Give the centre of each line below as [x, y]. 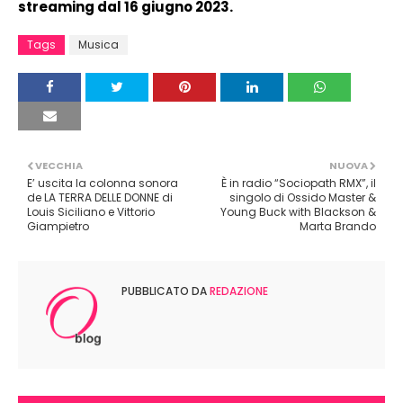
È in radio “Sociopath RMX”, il [299, 183]
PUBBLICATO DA [164, 291]
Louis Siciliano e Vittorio [91, 212]
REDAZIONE [237, 291]
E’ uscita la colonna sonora [103, 183]
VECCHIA [59, 166]
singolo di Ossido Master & [303, 197]
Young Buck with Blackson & [298, 212]
